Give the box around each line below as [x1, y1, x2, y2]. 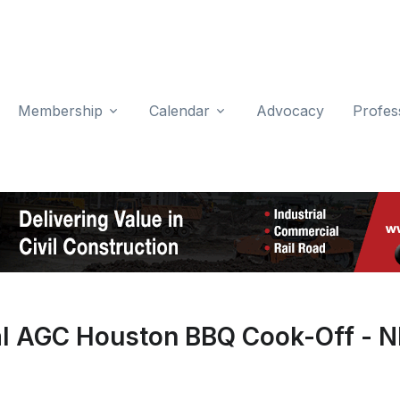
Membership [18, 101, 103, 120]
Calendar [149, 101, 210, 120]
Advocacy [256, 101, 324, 120]
